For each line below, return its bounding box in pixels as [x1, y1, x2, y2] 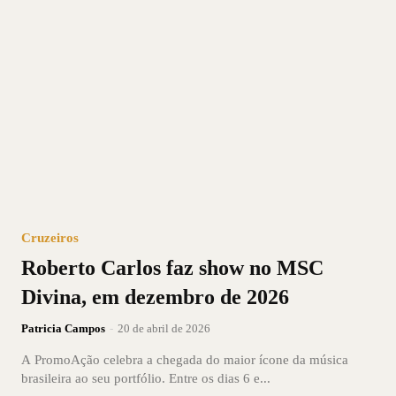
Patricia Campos [21, 321, 105, 335]
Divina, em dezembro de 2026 [21, 285, 289, 308]
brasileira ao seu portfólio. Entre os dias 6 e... [21, 370, 270, 385]
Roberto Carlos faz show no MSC [21, 255, 324, 279]
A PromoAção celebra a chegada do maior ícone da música [21, 352, 348, 367]
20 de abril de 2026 [118, 321, 210, 335]
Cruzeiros [21, 230, 79, 245]
